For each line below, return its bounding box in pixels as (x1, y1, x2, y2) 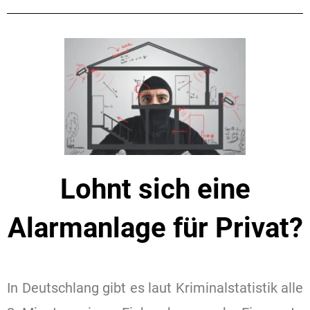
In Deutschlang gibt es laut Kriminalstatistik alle (7, 279, 303, 296)
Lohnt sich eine (60, 172, 250, 206)
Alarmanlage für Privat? (7, 211, 303, 244)
